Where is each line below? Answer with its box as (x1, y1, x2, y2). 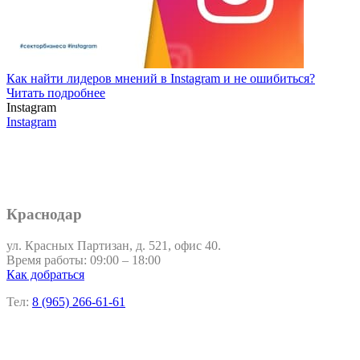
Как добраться (6, 267, 84, 281)
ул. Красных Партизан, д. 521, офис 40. (6, 238, 221, 252)
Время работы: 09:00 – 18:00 (6, 252, 161, 267)
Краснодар (6, 205, 82, 223)
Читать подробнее (6, 86, 105, 100)
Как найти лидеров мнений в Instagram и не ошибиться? (6, 72, 315, 86)
